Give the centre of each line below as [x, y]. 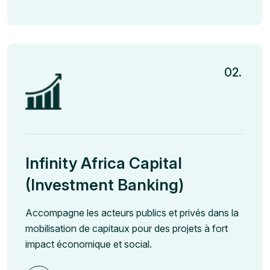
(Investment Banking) [105, 185]
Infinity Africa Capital [104, 163]
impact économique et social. [89, 244]
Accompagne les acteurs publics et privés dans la [132, 213]
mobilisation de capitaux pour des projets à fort [127, 229]
